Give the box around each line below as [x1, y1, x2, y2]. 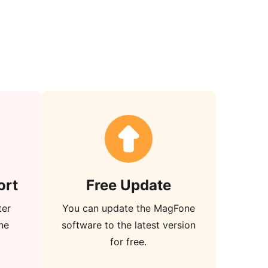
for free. [110, 236, 147, 248]
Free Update [86, 176, 171, 194]
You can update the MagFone [62, 202, 195, 214]
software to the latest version [61, 219, 196, 231]
